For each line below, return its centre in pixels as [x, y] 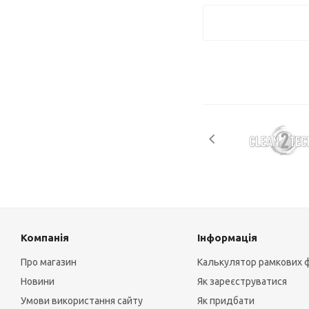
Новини [38, 282]
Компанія [45, 238]
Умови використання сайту [82, 301]
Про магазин [49, 262]
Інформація [227, 238]
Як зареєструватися [242, 282]
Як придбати [226, 301]
